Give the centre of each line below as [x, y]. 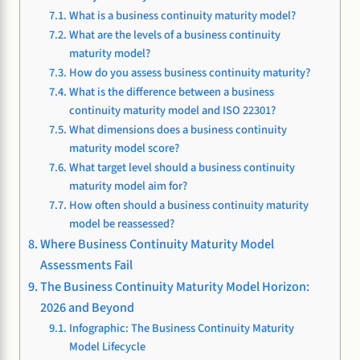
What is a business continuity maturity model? [182, 15]
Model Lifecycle [107, 346]
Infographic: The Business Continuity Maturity [181, 328]
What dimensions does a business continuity [178, 129]
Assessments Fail [87, 264]
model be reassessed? [121, 223]
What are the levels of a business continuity [174, 35]
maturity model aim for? [128, 186]
